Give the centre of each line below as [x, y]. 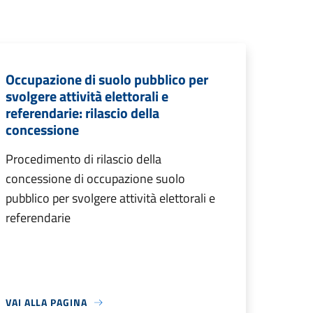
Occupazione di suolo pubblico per [107, 79]
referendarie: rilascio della [82, 113]
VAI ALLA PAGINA [46, 302]
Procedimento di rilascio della [83, 159]
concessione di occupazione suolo [95, 179]
